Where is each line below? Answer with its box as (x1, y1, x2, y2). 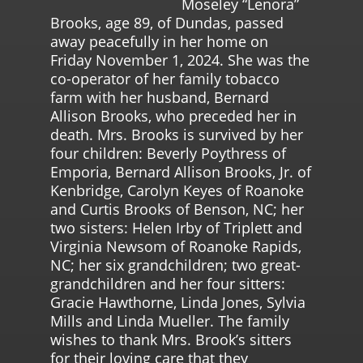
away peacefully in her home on (50, 31, 269, 51)
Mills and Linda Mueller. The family (50, 310, 290, 331)
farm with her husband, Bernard (50, 87, 270, 107)
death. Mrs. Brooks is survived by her (50, 124, 304, 144)
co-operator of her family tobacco (50, 68, 280, 88)
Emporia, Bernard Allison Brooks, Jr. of (50, 161, 312, 181)
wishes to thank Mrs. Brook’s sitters (50, 329, 293, 349)
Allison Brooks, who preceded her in (50, 105, 297, 126)
